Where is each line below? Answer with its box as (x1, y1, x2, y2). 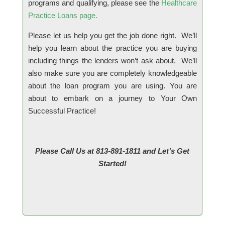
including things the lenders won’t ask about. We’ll (28, 56, 197, 65)
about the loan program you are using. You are (28, 81, 197, 90)
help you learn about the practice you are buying (28, 43, 197, 52)
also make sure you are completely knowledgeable (28, 68, 197, 77)
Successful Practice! (28, 106, 96, 115)
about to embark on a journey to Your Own (28, 93, 197, 102)
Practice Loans (28, 11, 79, 20)
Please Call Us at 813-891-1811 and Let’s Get (35, 146, 190, 155)
